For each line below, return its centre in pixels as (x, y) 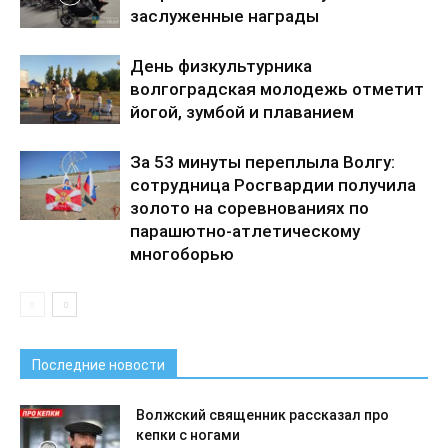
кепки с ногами (188, 434)
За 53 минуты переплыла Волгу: (262, 161)
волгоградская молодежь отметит (277, 88)
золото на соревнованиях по (249, 207)
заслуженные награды (224, 15)
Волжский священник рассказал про (262, 414)
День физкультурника (221, 65)
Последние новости (98, 364)
